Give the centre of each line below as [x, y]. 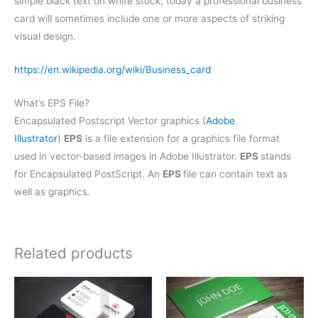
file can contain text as [235, 174]
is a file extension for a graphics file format [181, 139]
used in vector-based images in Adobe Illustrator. [127, 157]
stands [276, 157]
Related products [73, 253]
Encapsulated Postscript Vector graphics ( [110, 121]
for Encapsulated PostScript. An [88, 174]
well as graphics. [52, 192]
